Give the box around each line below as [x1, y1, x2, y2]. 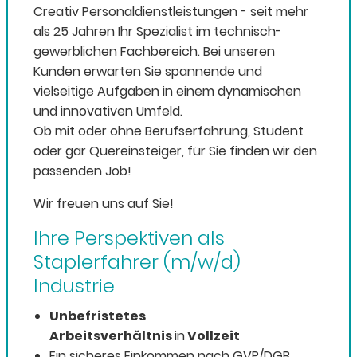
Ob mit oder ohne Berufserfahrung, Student [33, 122, 304, 141]
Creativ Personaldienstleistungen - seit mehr [33, 2, 308, 22]
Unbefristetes [49, 307, 146, 326]
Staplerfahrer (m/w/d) [33, 249, 241, 276]
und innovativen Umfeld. [33, 102, 182, 121]
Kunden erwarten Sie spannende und [33, 62, 262, 81]
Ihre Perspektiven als [33, 225, 225, 252]
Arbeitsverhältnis [49, 327, 175, 346]
